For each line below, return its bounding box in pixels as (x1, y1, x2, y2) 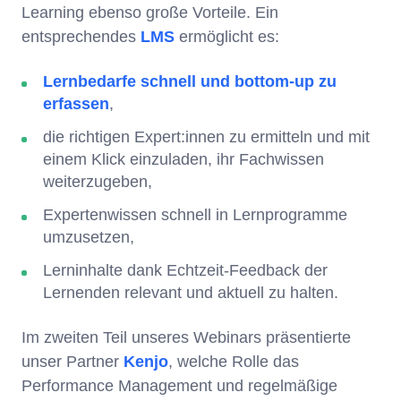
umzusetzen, (43, 228, 134, 247)
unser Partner (21, 353, 124, 371)
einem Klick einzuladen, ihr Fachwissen (43, 150, 324, 169)
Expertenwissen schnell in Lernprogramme (43, 206, 347, 225)
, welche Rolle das (168, 353, 299, 371)
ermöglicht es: (175, 28, 279, 47)
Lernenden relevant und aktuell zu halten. (43, 284, 343, 303)
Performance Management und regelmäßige (21, 377, 337, 396)
